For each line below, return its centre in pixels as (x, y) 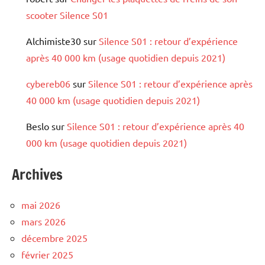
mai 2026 (41, 205)
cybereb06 (48, 84)
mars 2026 (43, 222)
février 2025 (47, 255)
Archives (37, 175)
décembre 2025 (54, 238)
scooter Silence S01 (67, 15)
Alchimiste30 (54, 41)
